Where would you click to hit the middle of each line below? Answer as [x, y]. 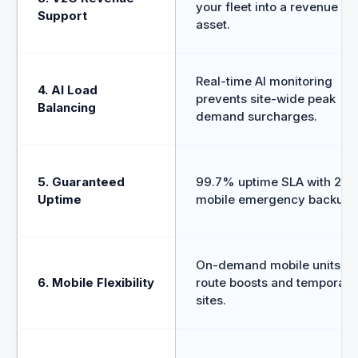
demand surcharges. [257, 116]
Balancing [67, 107]
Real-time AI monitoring [264, 81]
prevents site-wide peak [266, 99]
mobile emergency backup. [275, 199]
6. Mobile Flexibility [96, 282]
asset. [213, 24]
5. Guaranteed [81, 182]
